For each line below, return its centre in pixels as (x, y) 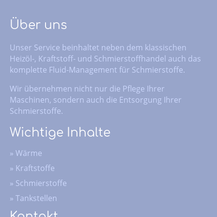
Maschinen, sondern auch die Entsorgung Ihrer (96, 100)
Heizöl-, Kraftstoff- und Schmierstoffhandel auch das (105, 58)
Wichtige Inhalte (60, 133)
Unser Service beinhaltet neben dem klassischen (98, 47)
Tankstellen (36, 198)
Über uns (38, 25)
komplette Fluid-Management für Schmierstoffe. (97, 70)
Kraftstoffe (35, 168)
